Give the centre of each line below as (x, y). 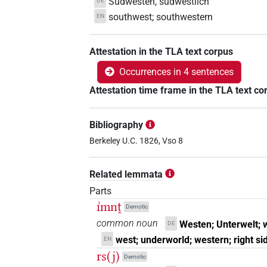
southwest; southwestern (160, 17)
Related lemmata (126, 174)
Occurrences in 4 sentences (177, 72)
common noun (128, 223)
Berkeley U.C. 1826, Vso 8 (136, 141)
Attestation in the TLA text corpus (162, 52)
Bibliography (117, 125)
